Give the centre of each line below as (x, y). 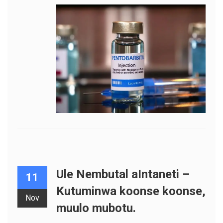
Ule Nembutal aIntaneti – (123, 174)
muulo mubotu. (96, 208)
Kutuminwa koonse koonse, (131, 191)
